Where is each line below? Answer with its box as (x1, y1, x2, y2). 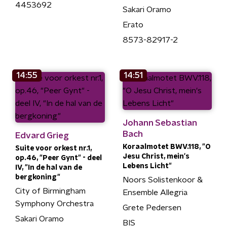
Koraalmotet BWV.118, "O (122, 143, 211, 150)
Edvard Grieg (15, 131, 69, 140)
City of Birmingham (15, 186, 86, 195)
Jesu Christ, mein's (122, 153, 190, 160)
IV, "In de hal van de (15, 164, 82, 171)
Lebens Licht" (122, 162, 172, 170)
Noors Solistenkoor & (122, 175, 203, 184)
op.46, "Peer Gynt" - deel (15, 154, 102, 162)
